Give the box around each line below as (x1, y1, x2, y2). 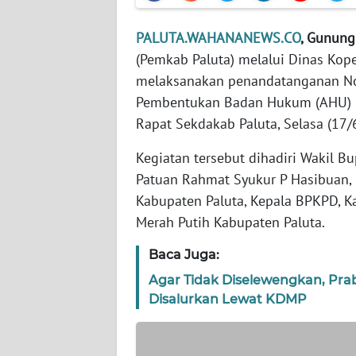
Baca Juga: (149, 247, 219, 263)
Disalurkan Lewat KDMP (149, 292, 307, 308)
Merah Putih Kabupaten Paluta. (136, 213, 325, 232)
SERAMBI (32, 296, 75, 311)
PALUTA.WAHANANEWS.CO (136, 29, 300, 48)
